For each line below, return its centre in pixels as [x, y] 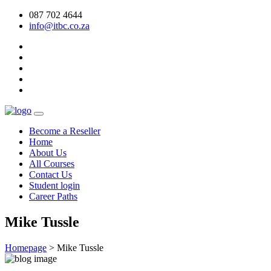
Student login [54, 185]
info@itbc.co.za [59, 26]
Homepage [26, 247]
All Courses [52, 164]
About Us [48, 153]
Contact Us [51, 175]
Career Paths [53, 196]
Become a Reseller [65, 131]
